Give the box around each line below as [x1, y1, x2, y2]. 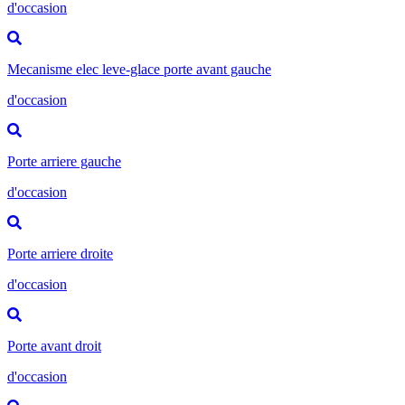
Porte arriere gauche [7, 153, 121, 169]
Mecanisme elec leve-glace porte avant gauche [7, 61, 271, 77]
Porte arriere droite [7, 245, 113, 261]
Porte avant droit [7, 337, 101, 353]
